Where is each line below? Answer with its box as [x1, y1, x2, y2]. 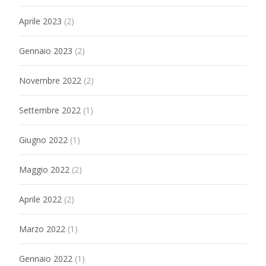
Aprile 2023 [19, 15, 62, 27]
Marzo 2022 [19, 223, 65, 235]
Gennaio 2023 [19, 45, 72, 56]
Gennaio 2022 [19, 253, 72, 264]
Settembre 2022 [19, 104, 81, 116]
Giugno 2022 [19, 134, 68, 145]
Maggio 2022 [19, 164, 69, 175]
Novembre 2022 [19, 75, 81, 86]
